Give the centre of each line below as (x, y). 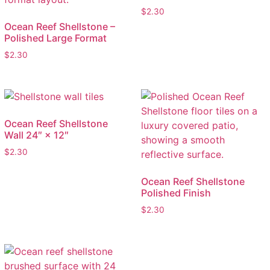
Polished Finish (176, 193)
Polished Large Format (55, 38)
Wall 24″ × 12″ (36, 135)
